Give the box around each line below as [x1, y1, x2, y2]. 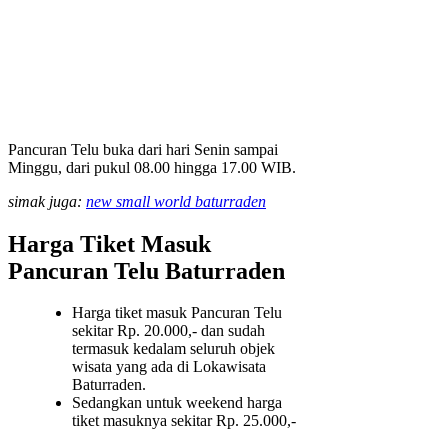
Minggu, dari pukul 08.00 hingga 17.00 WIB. [8, 158, 296, 176]
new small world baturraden [86, 192, 266, 210]
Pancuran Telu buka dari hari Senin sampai [8, 140, 278, 158]
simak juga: [8, 192, 86, 210]
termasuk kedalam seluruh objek [72, 340, 275, 358]
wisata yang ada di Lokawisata [72, 358, 266, 376]
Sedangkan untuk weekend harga [72, 394, 282, 412]
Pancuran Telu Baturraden [8, 257, 285, 284]
